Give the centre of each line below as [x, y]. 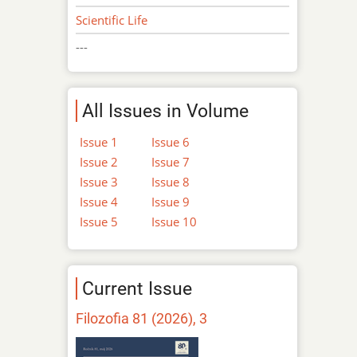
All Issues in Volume [166, 110]
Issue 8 [171, 181]
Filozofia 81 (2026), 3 [142, 318]
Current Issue [137, 288]
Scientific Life [112, 20]
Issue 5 [99, 221]
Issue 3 [99, 181]
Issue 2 [99, 161]
